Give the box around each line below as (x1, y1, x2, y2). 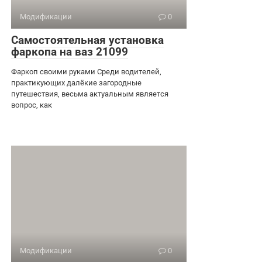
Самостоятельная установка (11, 33, 164, 47)
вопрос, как (11, 100, 52, 109)
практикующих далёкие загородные (11, 78, 142, 87)
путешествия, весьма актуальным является (11, 89, 168, 98)
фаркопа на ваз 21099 (11, 44, 128, 58)
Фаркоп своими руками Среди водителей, (11, 67, 161, 76)
